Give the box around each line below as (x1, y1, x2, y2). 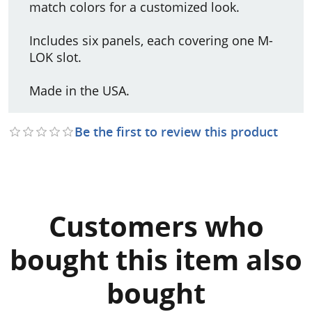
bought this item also (10, 240, 302, 279)
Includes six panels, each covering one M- (29, 31, 273, 49)
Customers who (48, 206, 264, 246)
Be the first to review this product (75, 123, 278, 140)
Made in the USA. (29, 81, 130, 99)
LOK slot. (29, 48, 81, 65)
